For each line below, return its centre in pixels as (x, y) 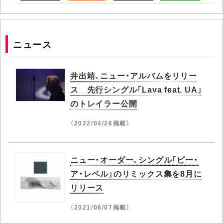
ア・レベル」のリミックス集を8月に (136, 173)
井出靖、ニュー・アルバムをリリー (134, 75)
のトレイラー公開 (104, 103)
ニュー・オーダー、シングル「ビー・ (134, 159)
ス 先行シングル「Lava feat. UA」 (136, 89)
